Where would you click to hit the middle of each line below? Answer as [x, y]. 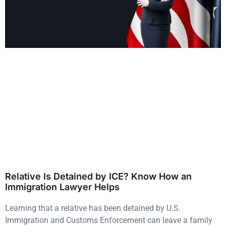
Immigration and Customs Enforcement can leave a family [109, 220]
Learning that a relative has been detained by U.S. [93, 208]
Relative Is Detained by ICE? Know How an [98, 176]
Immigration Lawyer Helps [62, 187]
